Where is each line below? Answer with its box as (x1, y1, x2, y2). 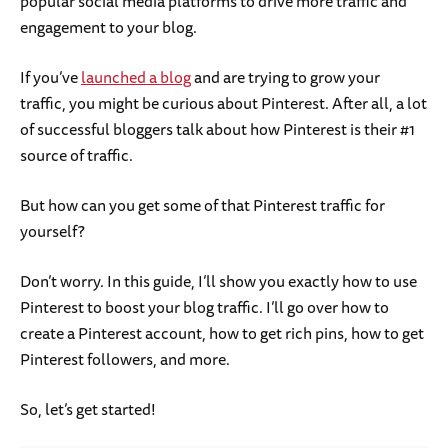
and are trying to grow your (191, 64, 380, 91)
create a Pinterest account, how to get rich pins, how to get (20, 320, 424, 347)
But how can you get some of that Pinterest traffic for (20, 192, 385, 219)
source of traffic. (20, 142, 136, 169)
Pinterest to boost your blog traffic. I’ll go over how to (20, 294, 389, 321)
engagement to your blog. (20, 14, 200, 41)
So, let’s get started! (20, 396, 156, 423)
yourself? (20, 218, 85, 245)
